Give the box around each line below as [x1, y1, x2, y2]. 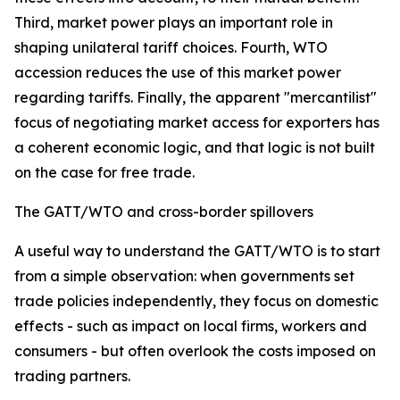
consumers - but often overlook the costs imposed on [14, 342, 376, 360]
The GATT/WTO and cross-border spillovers [14, 203, 313, 221]
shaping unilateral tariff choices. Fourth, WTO [14, 38, 328, 56]
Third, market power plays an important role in [14, 13, 333, 31]
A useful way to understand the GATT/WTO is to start [14, 242, 380, 260]
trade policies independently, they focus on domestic [14, 292, 379, 310]
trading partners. [14, 367, 130, 385]
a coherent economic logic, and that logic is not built [14, 138, 375, 156]
